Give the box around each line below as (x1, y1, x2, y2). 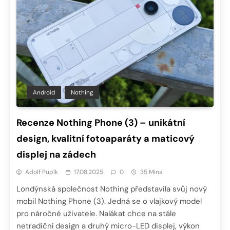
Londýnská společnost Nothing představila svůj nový (16, 183, 207, 194)
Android (33, 88, 55, 97)
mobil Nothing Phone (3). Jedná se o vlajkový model (16, 196, 202, 206)
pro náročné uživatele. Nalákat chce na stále (16, 208, 176, 219)
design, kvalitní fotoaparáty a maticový (16, 132, 195, 145)
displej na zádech (16, 148, 96, 161)
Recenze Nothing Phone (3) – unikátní (16, 116, 185, 129)
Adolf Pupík (25, 167, 58, 176)
